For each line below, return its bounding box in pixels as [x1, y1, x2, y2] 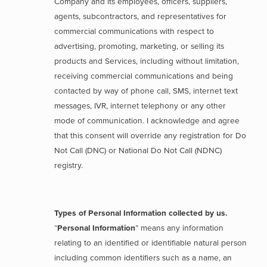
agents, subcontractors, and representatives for [54, 11, 227, 21]
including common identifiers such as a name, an [54, 253, 232, 263]
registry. [54, 160, 83, 170]
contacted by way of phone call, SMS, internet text [54, 86, 238, 96]
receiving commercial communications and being [54, 71, 234, 81]
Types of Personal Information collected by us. [54, 208, 228, 218]
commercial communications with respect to [54, 26, 215, 36]
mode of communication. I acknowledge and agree [54, 116, 240, 126]
